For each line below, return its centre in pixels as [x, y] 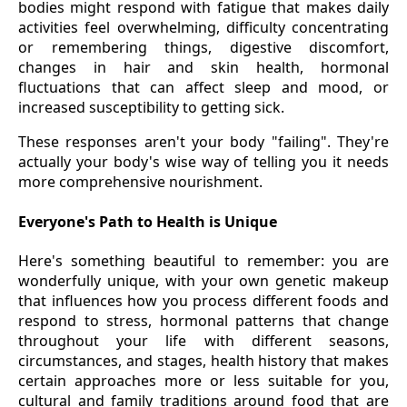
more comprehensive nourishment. [140, 182]
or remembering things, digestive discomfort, [203, 48]
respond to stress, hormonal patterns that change [203, 320]
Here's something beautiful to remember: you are [203, 260]
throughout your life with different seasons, [203, 340]
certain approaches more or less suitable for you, [203, 380]
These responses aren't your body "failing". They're [203, 142]
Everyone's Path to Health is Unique [148, 221]
